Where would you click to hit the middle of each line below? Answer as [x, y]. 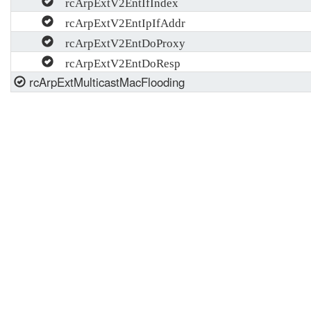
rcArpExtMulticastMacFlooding [105, 82]
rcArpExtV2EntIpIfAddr [119, 22]
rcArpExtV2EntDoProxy [119, 42]
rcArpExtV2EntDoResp [117, 62]
